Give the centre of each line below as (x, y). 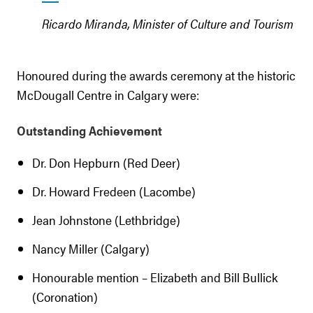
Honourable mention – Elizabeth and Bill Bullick (155, 277)
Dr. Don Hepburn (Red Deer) (106, 162)
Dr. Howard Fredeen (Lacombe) (114, 191)
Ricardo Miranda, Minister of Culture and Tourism (168, 23)
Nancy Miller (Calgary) (91, 248)
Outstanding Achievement (89, 130)
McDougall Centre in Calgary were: (108, 95)
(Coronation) (65, 297)
